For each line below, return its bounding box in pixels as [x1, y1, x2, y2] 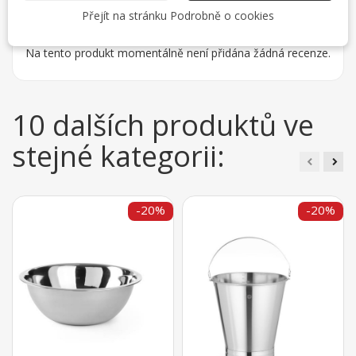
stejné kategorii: [12, 137, 225, 176]
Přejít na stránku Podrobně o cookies [82, 7, 274, 23]
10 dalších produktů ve [12, 106, 314, 145]
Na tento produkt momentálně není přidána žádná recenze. [25, 45, 331, 61]
